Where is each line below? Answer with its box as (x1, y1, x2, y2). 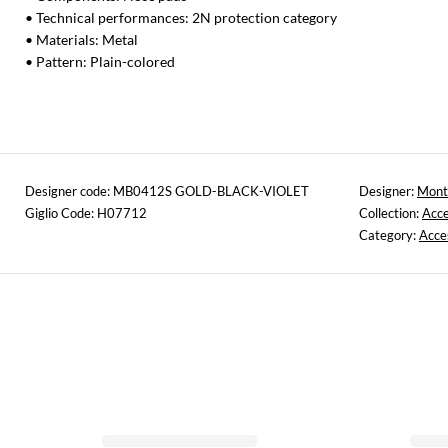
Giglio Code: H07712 (25, 205, 147, 222)
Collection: (359, 205, 422, 222)
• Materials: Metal (25, 31, 138, 49)
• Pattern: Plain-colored (25, 53, 175, 71)
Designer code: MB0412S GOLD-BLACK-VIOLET (25, 183, 309, 200)
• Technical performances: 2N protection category (25, 9, 337, 27)
